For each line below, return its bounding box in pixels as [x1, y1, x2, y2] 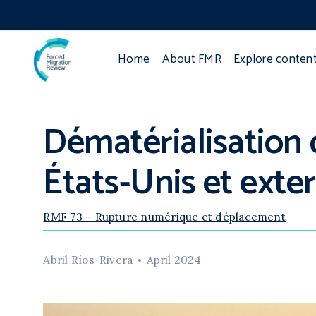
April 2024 [146, 253, 201, 267]
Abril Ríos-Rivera [43, 253, 133, 267]
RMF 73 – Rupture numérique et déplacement [43, 209, 286, 224]
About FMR [162, 49, 221, 70]
